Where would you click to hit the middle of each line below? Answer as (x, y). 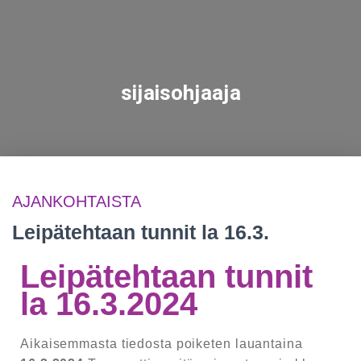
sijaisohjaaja (180, 93)
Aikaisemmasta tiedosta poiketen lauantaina (162, 343)
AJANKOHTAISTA (77, 201)
